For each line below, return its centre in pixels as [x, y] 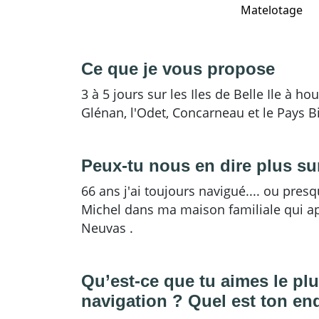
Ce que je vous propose [178, 68]
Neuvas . [107, 228]
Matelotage [272, 10]
